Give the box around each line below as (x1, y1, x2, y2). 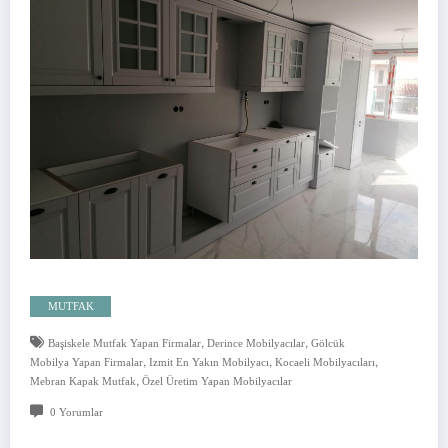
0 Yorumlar (49, 407, 103, 419)
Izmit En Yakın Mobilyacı (149, 357, 269, 369)
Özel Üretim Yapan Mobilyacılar (142, 376, 292, 388)
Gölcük (310, 338, 345, 350)
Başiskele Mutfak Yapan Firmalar (47, 338, 201, 350)
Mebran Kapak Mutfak (30, 376, 136, 388)
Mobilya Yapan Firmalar (30, 357, 143, 369)
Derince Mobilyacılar (206, 338, 305, 350)
